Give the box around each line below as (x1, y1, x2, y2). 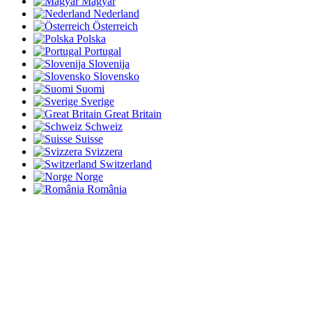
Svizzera (85, 146, 123, 158)
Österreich (93, 20, 138, 33)
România (87, 183, 127, 196)
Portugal (84, 45, 121, 58)
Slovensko (93, 70, 139, 83)
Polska (77, 33, 106, 45)
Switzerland (100, 158, 152, 171)
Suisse (75, 133, 103, 146)
